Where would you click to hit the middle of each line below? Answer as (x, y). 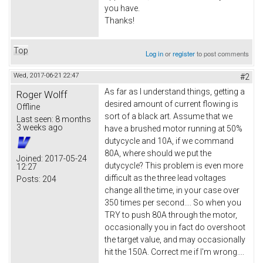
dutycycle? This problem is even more (174, 165)
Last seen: (35, 119)
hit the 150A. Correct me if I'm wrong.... (174, 252)
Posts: (28, 179)
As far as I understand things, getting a (175, 91)
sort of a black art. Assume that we (168, 116)
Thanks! (119, 20)
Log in (155, 53)
